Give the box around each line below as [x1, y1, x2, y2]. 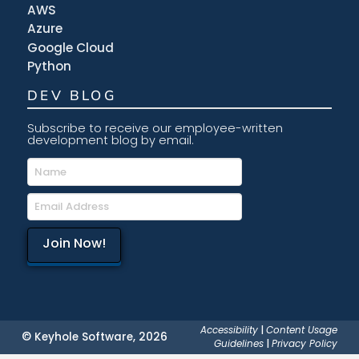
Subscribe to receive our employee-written [27, 120, 283, 137]
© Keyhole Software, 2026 [21, 329, 167, 345]
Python [27, 58, 71, 75]
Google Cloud [27, 38, 114, 56]
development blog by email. [27, 132, 194, 149]
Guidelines [214, 337, 264, 350]
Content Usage [266, 323, 338, 337]
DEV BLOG [27, 87, 117, 104]
